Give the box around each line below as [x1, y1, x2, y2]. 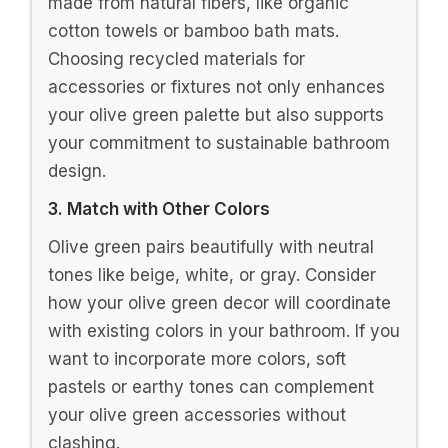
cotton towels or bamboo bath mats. [48, 20, 339, 41]
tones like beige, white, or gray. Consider [48, 264, 376, 285]
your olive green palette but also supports [48, 104, 384, 125]
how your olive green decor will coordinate [48, 292, 391, 313]
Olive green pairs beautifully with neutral [48, 236, 374, 257]
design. [48, 160, 106, 181]
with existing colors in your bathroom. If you [48, 320, 400, 341]
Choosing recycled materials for [48, 48, 305, 69]
